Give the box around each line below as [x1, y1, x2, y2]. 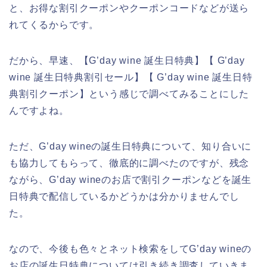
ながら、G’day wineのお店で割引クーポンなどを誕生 [9, 174, 252, 185]
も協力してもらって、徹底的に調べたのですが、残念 [9, 157, 250, 168]
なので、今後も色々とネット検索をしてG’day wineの [9, 243, 252, 254]
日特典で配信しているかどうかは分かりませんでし [9, 191, 240, 201]
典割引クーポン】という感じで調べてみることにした [9, 88, 250, 99]
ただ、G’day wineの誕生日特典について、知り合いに [9, 141, 252, 151]
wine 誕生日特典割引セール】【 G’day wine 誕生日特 [9, 72, 253, 82]
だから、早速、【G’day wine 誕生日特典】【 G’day [9, 55, 245, 66]
